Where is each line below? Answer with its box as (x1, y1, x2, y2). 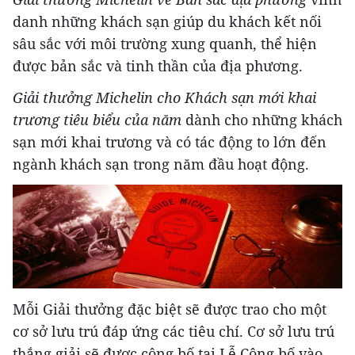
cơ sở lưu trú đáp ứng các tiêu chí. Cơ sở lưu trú (13, 322, 334, 342)
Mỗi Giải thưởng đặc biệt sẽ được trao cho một (13, 300, 326, 319)
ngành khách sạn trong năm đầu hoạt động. (13, 154, 309, 174)
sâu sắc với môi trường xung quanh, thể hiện (13, 33, 317, 53)
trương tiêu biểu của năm (13, 109, 181, 129)
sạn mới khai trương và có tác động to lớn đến (13, 132, 326, 151)
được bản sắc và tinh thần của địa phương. (13, 55, 303, 75)
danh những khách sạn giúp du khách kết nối (13, 11, 322, 31)
